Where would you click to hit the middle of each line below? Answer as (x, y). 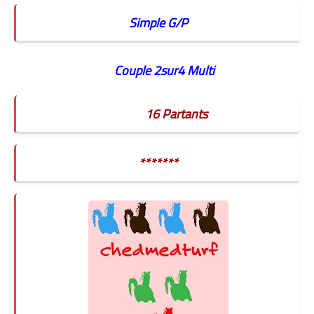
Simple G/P (158, 22)
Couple (134, 70)
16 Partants (176, 114)
